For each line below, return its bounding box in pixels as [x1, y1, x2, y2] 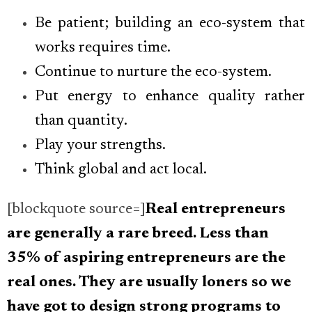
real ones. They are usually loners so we [7, 275, 291, 291]
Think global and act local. [35, 162, 207, 178]
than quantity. [35, 114, 127, 130]
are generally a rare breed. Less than [7, 226, 269, 242]
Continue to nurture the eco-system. [35, 65, 272, 81]
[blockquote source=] [7, 202, 146, 218]
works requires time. [35, 40, 171, 56]
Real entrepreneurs [146, 202, 286, 218]
